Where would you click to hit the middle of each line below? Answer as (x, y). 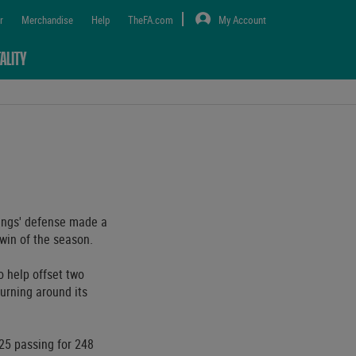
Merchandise (47, 19)
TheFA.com (150, 19)
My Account (242, 19)
